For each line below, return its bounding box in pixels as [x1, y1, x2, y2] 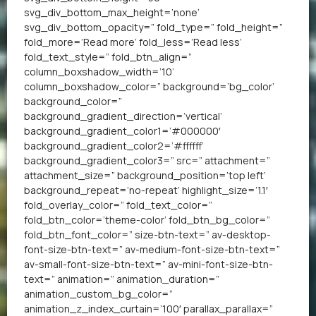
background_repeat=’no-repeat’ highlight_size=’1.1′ [24, 183, 268, 197]
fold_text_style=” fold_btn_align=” [24, 49, 192, 63]
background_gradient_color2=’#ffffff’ [24, 138, 204, 152]
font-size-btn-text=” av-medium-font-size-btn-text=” [24, 242, 280, 256]
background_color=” [24, 94, 122, 108]
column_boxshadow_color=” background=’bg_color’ [24, 79, 274, 93]
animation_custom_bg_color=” [24, 286, 173, 300]
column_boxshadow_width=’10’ [24, 64, 174, 78]
